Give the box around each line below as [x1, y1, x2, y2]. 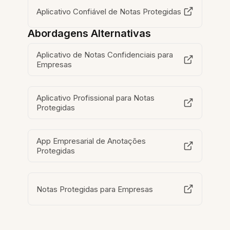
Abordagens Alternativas [28, 27, 151, 40]
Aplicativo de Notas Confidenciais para [36, 50, 174, 60]
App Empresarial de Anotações [36, 136, 146, 146]
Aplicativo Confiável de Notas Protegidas [36, 6, 182, 16]
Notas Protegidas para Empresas [36, 184, 154, 194]
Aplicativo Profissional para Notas [36, 93, 155, 103]
